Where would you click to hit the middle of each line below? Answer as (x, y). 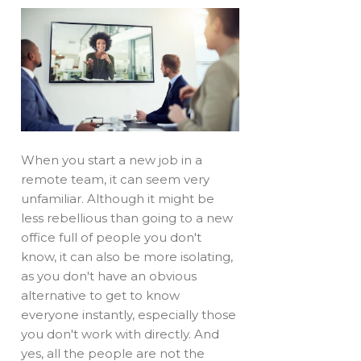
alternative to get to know (101, 295)
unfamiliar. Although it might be (118, 198)
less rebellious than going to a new (127, 218)
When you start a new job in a (112, 160)
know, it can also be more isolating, (127, 256)
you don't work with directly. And (120, 334)
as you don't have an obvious (109, 276)
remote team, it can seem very (116, 179)
